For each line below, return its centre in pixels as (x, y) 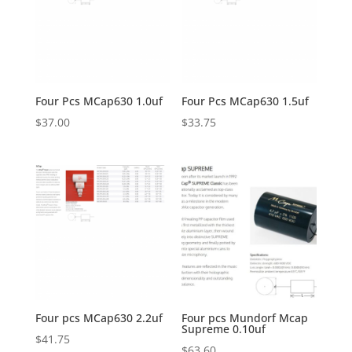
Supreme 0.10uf (224, 329)
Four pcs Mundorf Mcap (245, 318)
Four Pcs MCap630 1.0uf (99, 101)
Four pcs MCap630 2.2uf (99, 318)
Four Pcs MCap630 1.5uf (246, 101)
